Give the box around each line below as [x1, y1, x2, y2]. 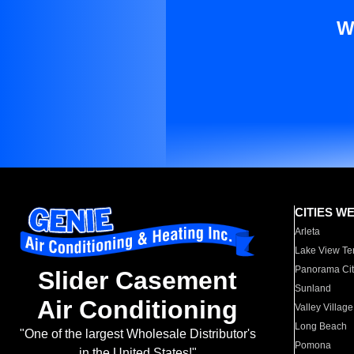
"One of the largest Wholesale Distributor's [19, 327, 256, 341]
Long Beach [295, 321, 348, 332]
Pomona [295, 340, 332, 351]
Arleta [295, 226, 321, 237]
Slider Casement [38, 266, 237, 296]
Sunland [295, 283, 332, 294]
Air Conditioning [37, 296, 238, 325]
